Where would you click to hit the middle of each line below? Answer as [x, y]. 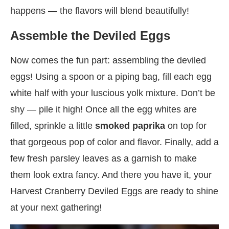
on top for [186, 125]
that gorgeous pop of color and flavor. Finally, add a [114, 142]
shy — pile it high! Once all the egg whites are [104, 109]
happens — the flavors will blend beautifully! [100, 10]
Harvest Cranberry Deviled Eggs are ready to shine [114, 191]
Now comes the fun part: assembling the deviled [108, 60]
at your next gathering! [56, 207]
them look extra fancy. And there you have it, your [111, 175]
